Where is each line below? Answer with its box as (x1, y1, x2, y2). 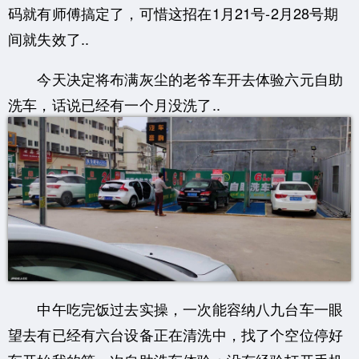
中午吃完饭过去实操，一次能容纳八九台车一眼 (8, 297, 344, 319)
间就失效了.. (8, 27, 90, 49)
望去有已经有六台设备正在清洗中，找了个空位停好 (8, 323, 344, 345)
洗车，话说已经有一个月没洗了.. (8, 93, 220, 115)
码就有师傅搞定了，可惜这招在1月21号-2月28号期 (8, 2, 339, 23)
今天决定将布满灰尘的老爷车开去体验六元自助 (8, 67, 344, 89)
